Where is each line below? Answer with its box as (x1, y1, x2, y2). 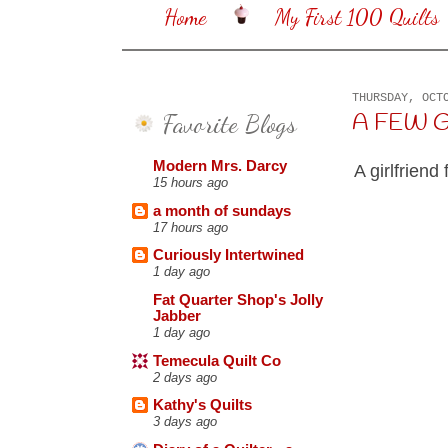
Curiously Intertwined (153, 247, 304, 264)
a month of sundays (153, 202, 291, 219)
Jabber (153, 308, 201, 325)
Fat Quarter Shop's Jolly (153, 292, 323, 309)
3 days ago (153, 414, 217, 430)
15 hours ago (153, 175, 228, 191)
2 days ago (153, 369, 217, 385)
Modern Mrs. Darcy (153, 158, 287, 175)
